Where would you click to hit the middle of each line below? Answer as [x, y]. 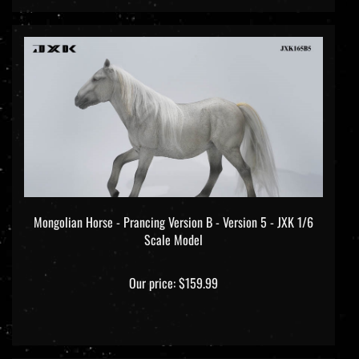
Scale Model [173, 226]
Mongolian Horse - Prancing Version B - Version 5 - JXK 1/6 [173, 208]
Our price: [152, 269]
